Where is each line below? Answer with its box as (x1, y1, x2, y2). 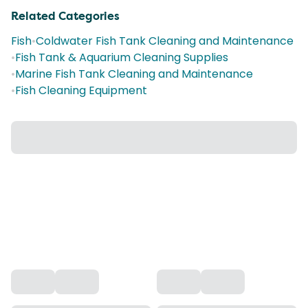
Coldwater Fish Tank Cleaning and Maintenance (36, 33, 294, 49)
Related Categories (11, 9, 120, 23)
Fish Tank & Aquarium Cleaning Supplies (15, 49, 228, 65)
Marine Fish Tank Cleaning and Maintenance (15, 66, 253, 82)
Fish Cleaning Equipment (15, 82, 147, 98)
